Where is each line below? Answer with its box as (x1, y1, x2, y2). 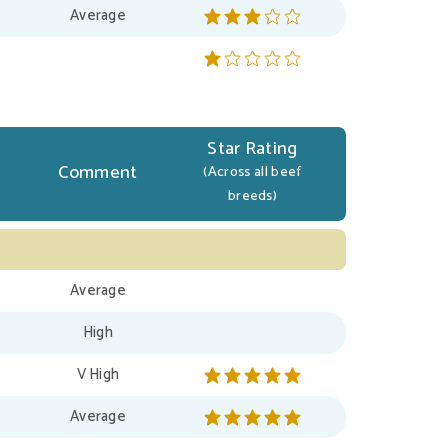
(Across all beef (203, 161, 302, 185)
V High (76, 362, 120, 388)
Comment (58, 158, 138, 189)
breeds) (227, 185, 278, 209)
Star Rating (207, 134, 298, 165)
